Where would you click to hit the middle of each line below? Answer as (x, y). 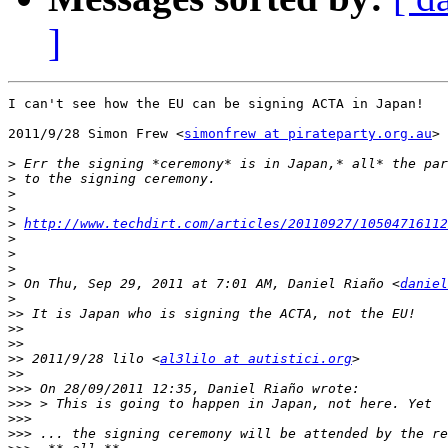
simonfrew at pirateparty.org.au (308, 134)
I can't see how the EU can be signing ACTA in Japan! (216, 104)
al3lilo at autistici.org (256, 359)
